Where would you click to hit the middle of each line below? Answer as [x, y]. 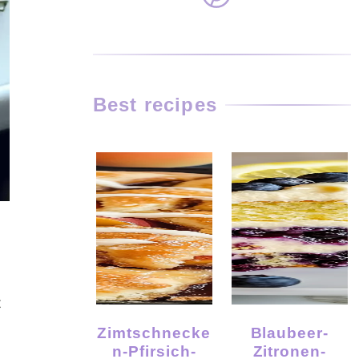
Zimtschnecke [103, 332]
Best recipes [155, 105]
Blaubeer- [256, 332]
